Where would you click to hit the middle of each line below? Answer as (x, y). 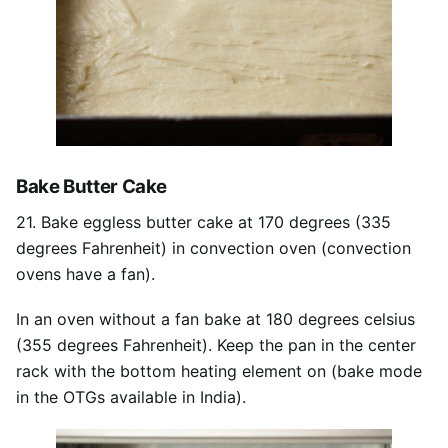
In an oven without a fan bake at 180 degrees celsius (215, 319)
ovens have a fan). (85, 274)
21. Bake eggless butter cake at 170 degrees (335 (203, 222)
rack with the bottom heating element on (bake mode (219, 371)
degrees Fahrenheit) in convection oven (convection (213, 248)
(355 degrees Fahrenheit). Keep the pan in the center (216, 345)
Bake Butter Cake (92, 186)
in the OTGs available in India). (131, 397)
